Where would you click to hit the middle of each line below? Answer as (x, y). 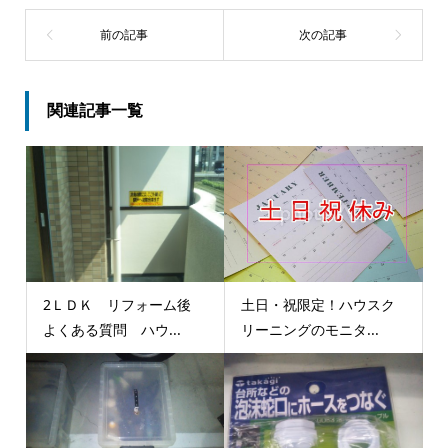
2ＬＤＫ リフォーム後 (123, 305)
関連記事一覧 (94, 110)
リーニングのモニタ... (310, 330)
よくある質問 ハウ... (111, 330)
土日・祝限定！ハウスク (318, 305)
